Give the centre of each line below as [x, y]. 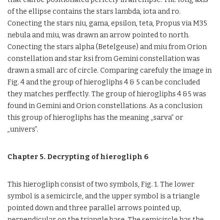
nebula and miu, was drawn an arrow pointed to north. [98, 35]
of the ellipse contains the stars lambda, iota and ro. [94, 12]
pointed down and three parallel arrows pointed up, [94, 208]
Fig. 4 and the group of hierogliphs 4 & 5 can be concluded [104, 82]
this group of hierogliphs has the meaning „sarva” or [95, 118]
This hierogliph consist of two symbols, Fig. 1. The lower [101, 184]
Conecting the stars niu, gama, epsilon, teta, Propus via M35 [107, 23]
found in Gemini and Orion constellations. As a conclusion [105, 106]
